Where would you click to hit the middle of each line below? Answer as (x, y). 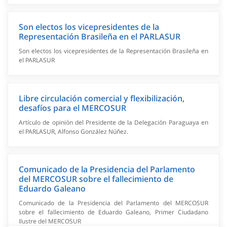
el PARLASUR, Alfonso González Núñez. (74, 131)
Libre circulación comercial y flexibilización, (102, 98)
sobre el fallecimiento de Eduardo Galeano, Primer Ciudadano (113, 212)
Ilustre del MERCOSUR (50, 221)
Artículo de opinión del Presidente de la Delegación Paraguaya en (113, 122)
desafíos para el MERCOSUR (73, 108)
